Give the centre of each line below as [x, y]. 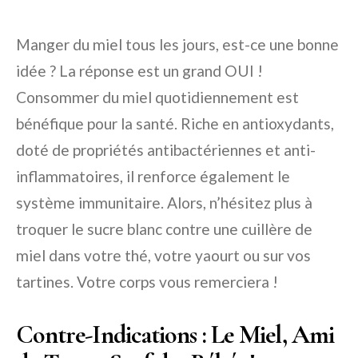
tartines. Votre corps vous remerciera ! [147, 281]
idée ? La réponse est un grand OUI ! [139, 70]
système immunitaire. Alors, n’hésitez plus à [164, 202]
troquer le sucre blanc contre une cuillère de [164, 229]
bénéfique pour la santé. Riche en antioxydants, [175, 123]
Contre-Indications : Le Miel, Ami [175, 334]
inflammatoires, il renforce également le [153, 176]
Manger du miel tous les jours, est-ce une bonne [177, 44]
